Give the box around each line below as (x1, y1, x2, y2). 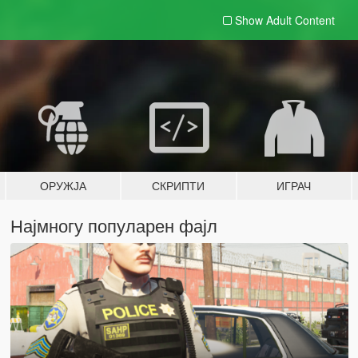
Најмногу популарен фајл (10, 213, 217, 237)
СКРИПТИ (152, 177, 205, 193)
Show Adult (234, 12, 295, 28)
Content (294, 12, 335, 28)
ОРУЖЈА (40, 177, 87, 193)
